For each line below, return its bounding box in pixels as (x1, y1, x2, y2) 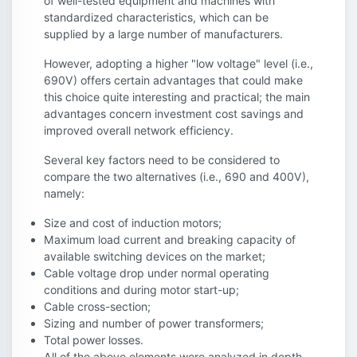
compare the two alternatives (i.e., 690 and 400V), (44, 170, 309, 184)
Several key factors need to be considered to (44, 153, 280, 167)
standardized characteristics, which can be (44, 10, 269, 25)
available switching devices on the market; (44, 249, 265, 264)
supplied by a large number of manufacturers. (44, 27, 283, 41)
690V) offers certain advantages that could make (44, 73, 303, 88)
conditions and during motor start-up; (44, 283, 239, 297)
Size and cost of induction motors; (44, 216, 222, 230)
